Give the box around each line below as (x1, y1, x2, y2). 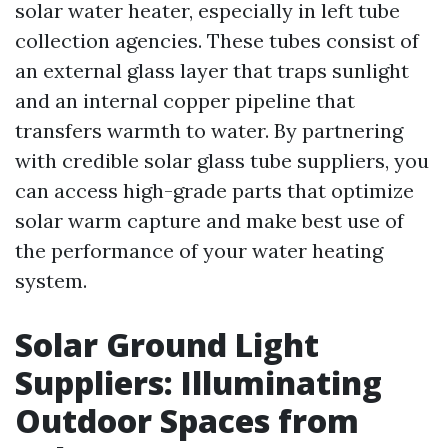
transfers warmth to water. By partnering (15, 118, 403, 144)
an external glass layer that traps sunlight (15, 58, 409, 84)
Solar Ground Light (15, 323, 319, 367)
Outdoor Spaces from (15, 399, 359, 443)
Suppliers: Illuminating (15, 361, 382, 405)
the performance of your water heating (15, 238, 383, 264)
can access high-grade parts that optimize (15, 178, 414, 204)
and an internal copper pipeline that (15, 88, 355, 114)
